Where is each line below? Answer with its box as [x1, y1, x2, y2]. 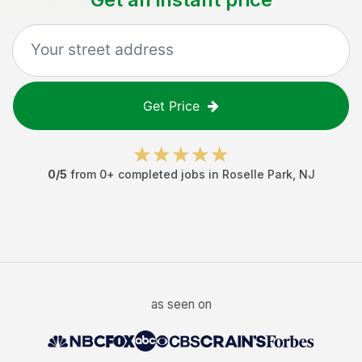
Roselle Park [221, 167, 293, 181]
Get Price [143, 98, 200, 114]
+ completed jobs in [106, 167, 222, 181]
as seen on [150, 297, 212, 312]
